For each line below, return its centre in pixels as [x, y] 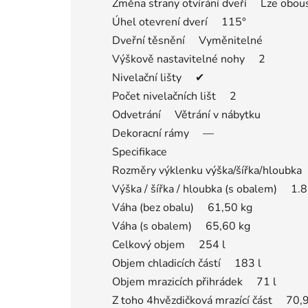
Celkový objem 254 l [169, 244]
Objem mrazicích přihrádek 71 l [194, 282]
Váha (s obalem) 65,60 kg [181, 226]
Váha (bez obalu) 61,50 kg [182, 207]
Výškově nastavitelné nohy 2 [189, 59]
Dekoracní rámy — [163, 133]
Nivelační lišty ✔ [158, 77]
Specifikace [140, 152]
